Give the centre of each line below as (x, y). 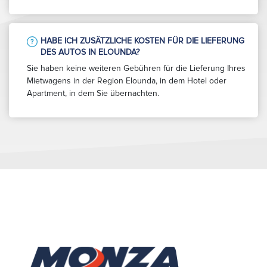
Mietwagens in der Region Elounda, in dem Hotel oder (127, 80)
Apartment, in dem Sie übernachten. (93, 93)
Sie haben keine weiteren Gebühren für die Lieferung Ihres (136, 68)
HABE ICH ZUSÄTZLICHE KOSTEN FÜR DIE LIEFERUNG (142, 41)
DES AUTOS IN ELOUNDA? (90, 52)
